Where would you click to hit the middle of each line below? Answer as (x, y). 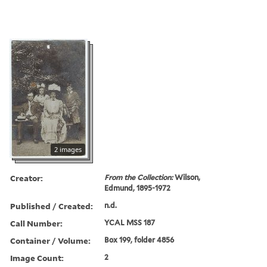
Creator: (27, 178)
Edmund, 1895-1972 (138, 188)
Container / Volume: (50, 240)
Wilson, (188, 177)
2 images (68, 149)
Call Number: (36, 223)
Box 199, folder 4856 (139, 240)
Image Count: (37, 257)
